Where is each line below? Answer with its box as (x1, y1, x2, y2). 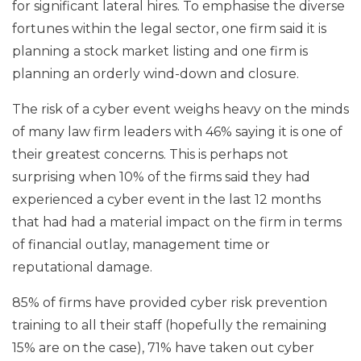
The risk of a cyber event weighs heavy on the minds (12, 101, 349, 117)
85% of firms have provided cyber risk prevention (12, 294, 327, 310)
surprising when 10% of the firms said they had (12, 168, 310, 185)
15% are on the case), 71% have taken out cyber (12, 339, 314, 355)
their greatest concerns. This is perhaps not (12, 146, 288, 162)
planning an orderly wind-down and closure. (12, 65, 299, 81)
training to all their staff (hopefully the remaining (12, 317, 327, 333)
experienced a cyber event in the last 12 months (12, 191, 321, 207)
